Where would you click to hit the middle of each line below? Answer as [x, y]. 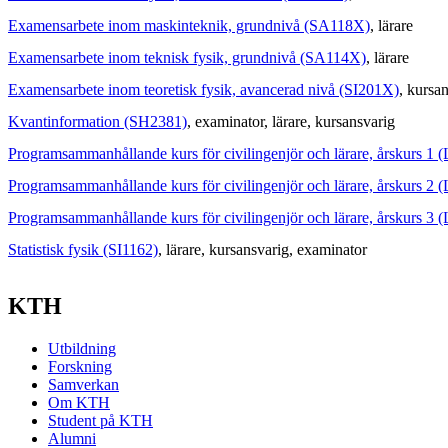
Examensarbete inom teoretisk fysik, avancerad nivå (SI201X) [203, 90]
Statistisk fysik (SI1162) [83, 250]
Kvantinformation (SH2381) [97, 122]
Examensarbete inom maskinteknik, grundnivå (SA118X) [189, 26]
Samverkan [83, 385]
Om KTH [79, 403]
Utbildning [82, 349]
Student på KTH [100, 421]
